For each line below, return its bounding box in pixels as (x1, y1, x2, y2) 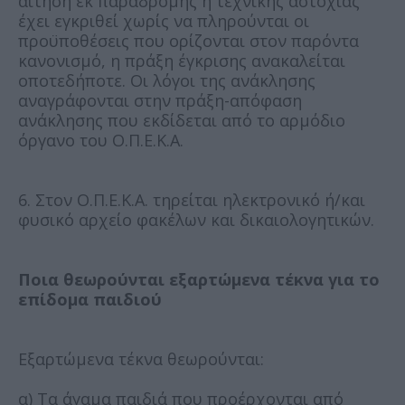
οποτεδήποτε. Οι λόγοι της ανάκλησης (18, 69, 316, 91)
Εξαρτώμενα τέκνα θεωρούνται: (18, 347, 264, 370)
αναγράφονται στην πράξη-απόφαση (18, 89, 302, 111)
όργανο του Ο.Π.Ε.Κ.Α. (18, 128, 184, 151)
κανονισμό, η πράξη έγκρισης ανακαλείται (18, 49, 345, 71)
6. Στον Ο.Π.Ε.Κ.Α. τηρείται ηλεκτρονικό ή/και (18, 188, 365, 211)
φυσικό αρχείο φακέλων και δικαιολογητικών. (18, 208, 374, 231)
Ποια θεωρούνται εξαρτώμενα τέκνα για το (18, 268, 380, 290)
